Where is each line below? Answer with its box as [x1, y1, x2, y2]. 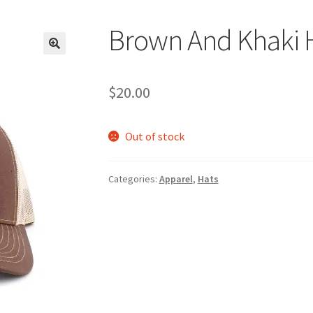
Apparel [159, 173, 193, 186]
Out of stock [125, 129, 185, 143]
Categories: [108, 173, 159, 186]
